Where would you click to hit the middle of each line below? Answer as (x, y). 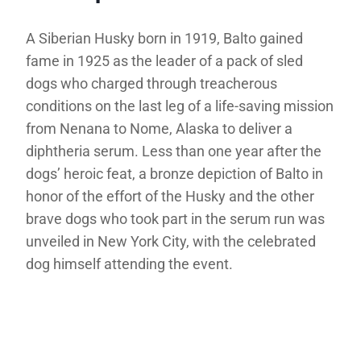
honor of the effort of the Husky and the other (170, 197)
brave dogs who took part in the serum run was (175, 219)
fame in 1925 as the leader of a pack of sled (164, 61)
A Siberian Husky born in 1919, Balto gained (164, 39)
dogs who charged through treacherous (151, 84)
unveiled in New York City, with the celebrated (171, 242)
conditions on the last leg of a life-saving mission (180, 106)
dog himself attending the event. (129, 264)
